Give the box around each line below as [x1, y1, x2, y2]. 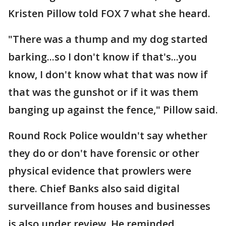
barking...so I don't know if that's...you [8, 50, 197, 64]
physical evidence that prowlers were [8, 164, 191, 178]
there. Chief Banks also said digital [8, 182, 180, 195]
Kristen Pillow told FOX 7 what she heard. [8, 7, 210, 20]
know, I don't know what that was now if [8, 68, 208, 81]
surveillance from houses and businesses [8, 199, 210, 213]
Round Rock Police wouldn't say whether [8, 129, 207, 142]
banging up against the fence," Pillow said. [8, 103, 218, 117]
